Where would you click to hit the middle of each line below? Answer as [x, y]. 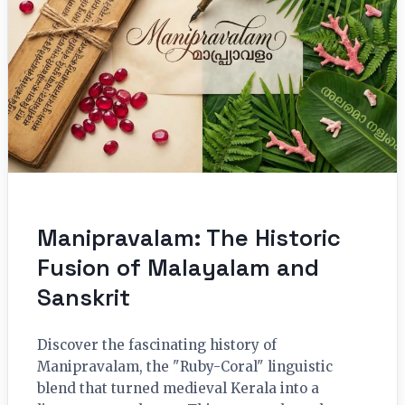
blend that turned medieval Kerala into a [178, 389]
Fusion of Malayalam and [178, 268]
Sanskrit [84, 298]
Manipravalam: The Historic [189, 238]
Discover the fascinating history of [157, 345]
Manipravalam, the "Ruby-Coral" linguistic [185, 367]
